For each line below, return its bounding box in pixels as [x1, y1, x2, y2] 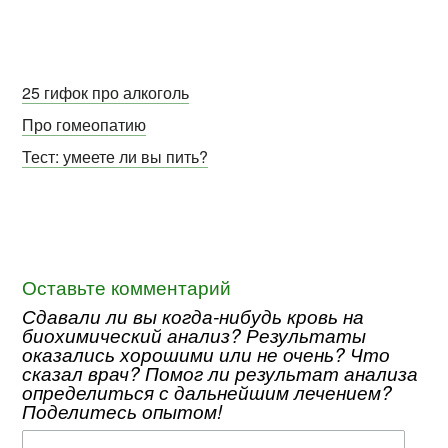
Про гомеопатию [22, 113, 147, 137]
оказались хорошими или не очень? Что [22, 340, 391, 368]
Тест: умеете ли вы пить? [22, 145, 209, 169]
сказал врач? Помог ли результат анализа [22, 359, 419, 387]
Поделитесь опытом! [22, 397, 223, 425]
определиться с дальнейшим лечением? [22, 378, 393, 406]
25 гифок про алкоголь [22, 81, 190, 105]
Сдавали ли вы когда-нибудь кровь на [22, 302, 365, 330]
